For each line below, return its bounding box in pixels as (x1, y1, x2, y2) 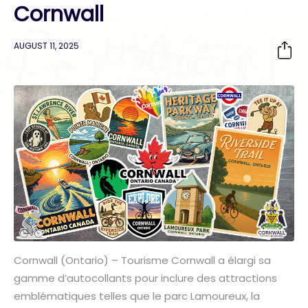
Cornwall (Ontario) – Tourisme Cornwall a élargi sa (14, 252, 271, 267)
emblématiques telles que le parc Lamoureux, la (14, 288, 260, 303)
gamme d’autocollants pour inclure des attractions (14, 270, 277, 285)
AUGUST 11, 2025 (14, 40, 79, 52)
